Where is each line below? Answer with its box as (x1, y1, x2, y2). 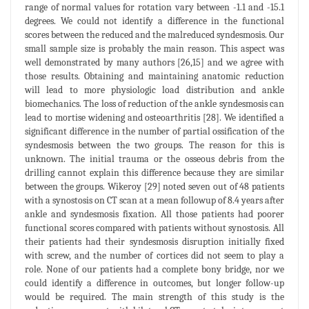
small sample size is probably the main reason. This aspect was (25, 42, 284, 54)
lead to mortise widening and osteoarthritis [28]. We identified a (25, 111, 284, 123)
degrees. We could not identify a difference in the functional (25, 14, 284, 27)
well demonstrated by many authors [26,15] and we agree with (25, 56, 284, 68)
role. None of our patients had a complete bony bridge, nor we (25, 263, 284, 275)
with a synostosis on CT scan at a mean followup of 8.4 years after (25, 194, 284, 206)
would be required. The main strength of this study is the (25, 290, 284, 303)
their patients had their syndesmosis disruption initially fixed (25, 235, 284, 248)
